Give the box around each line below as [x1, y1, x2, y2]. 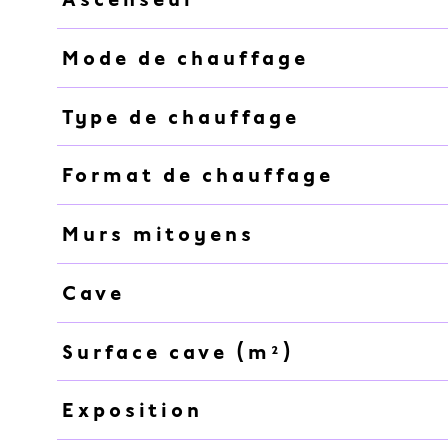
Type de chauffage [61, 104, 300, 129]
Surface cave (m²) [61, 339, 295, 364]
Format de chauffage [61, 163, 334, 188]
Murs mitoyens [61, 222, 255, 247]
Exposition [61, 398, 203, 423]
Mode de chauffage [61, 45, 309, 70]
